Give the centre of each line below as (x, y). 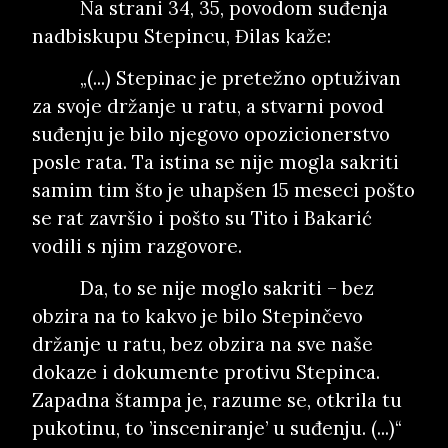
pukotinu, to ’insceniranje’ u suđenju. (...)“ (217, 428)
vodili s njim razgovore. (137, 246)
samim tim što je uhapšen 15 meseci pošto (223, 190)
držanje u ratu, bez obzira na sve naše (202, 344)
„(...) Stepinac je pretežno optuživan (240, 78)
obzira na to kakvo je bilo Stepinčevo (197, 316)
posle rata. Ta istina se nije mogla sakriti (215, 162)
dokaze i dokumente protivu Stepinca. (206, 372)
